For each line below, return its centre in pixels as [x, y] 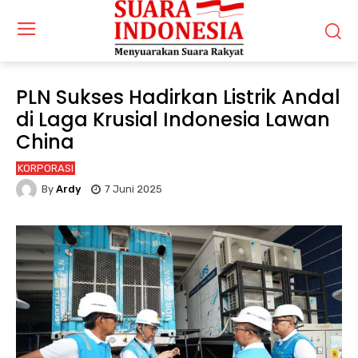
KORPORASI [46, 168]
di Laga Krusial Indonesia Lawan [173, 119]
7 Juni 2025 [133, 189]
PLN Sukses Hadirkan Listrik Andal [178, 97]
